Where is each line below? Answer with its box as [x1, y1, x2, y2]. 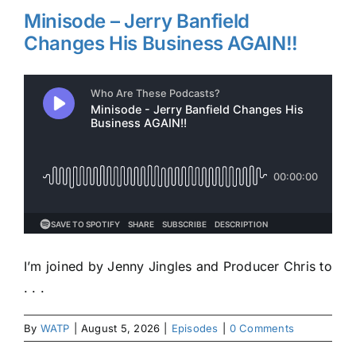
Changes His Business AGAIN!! [24, 31, 298, 55]
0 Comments [229, 321, 295, 335]
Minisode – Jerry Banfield [24, 9, 250, 33]
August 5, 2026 [80, 321, 161, 335]
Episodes [171, 321, 219, 335]
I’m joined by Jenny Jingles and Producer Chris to [24, 257, 332, 274]
